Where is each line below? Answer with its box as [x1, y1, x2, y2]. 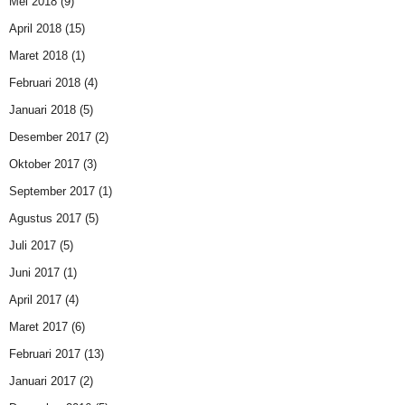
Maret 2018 [9, 49, 68, 63]
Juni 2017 [9, 266, 60, 280]
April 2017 [9, 293, 61, 307]
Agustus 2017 [9, 212, 81, 226]
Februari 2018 [9, 76, 80, 90]
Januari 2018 [9, 103, 76, 118]
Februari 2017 [9, 347, 80, 362]
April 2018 [9, 22, 61, 36]
